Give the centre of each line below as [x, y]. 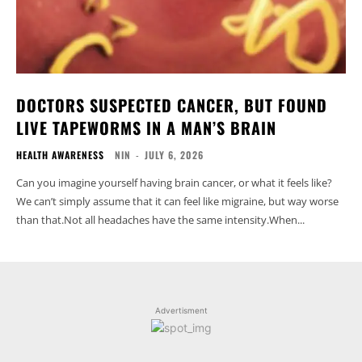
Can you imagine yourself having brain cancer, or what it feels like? [174, 183]
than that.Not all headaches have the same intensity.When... [160, 220]
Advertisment [181, 311]
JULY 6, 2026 [174, 155]
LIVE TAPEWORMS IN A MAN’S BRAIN [146, 128]
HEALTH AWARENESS [60, 155]
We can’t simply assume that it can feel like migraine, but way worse [177, 202]
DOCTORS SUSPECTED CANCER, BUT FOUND [172, 105]
